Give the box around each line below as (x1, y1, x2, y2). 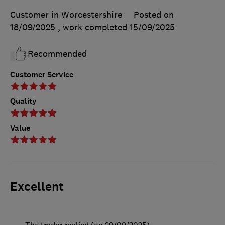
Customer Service (10, 69, 73, 80)
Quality (10, 96, 37, 107)
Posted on (134, 9, 174, 21)
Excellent (10, 179, 64, 195)
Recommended (28, 48, 87, 60)
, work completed (58, 22, 130, 33)
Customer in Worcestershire (10, 9, 122, 21)
